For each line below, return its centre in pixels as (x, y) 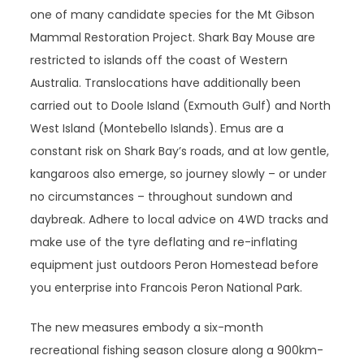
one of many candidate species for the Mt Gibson (173, 15)
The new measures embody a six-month (147, 327)
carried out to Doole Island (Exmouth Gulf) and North (181, 106)
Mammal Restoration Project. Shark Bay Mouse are (173, 37)
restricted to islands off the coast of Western (159, 60)
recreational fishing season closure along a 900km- (177, 350)
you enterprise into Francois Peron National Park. (167, 288)
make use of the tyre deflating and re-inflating (164, 242)
